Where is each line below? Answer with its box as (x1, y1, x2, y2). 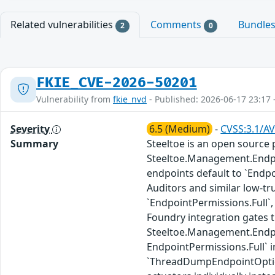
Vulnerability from (36, 93, 113, 105)
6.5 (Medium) (149, 122, 211, 136)
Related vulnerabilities (10, 18, 115, 32)
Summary (10, 136, 58, 150)
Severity (10, 122, 52, 136)
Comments (150, 18, 204, 32)
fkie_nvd (113, 93, 147, 105)
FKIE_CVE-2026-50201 (36, 74, 197, 91)
